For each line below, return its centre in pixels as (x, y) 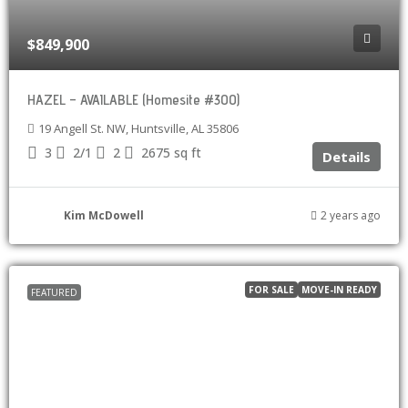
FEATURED (54, 292)
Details (347, 157)
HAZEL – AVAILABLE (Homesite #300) (133, 100)
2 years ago (351, 215)
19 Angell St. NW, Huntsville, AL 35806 (138, 128)
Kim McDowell (104, 215)
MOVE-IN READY (339, 290)
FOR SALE (271, 290)
